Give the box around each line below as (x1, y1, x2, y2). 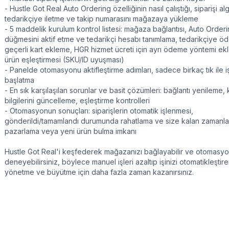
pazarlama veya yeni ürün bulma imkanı (5, 127, 136, 136)
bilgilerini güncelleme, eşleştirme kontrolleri (5, 96, 150, 105)
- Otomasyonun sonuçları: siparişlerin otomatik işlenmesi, (5, 106, 193, 116)
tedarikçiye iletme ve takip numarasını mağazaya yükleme (5, 14, 198, 24)
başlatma (5, 76, 34, 85)
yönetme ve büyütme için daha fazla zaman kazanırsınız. (5, 168, 194, 177)
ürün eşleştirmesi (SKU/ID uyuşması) (5, 55, 124, 64)
